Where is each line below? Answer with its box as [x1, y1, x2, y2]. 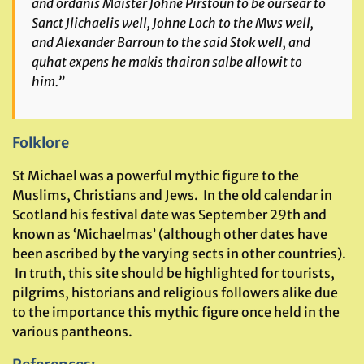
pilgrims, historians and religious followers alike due [12, 284, 338, 301]
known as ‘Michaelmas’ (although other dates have [12, 226, 327, 242]
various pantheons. [12, 323, 132, 340]
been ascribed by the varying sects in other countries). [12, 245, 346, 262]
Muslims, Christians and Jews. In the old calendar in [12, 187, 332, 203]
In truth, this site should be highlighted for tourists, [12, 265, 335, 281]
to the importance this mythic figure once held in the [12, 304, 340, 320]
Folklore [12, 133, 69, 152]
